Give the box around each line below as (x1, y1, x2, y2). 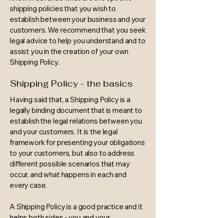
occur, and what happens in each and (10, 170, 127, 179)
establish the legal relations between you (10, 116, 142, 126)
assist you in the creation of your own (10, 47, 129, 56)
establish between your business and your (10, 15, 146, 24)
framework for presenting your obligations (10, 138, 145, 147)
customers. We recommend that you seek (10, 25, 146, 35)
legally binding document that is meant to (10, 106, 142, 115)
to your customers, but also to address (10, 148, 135, 158)
